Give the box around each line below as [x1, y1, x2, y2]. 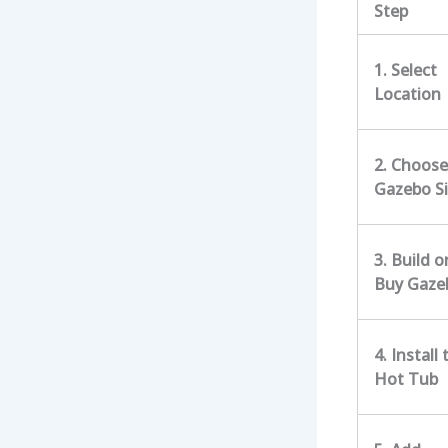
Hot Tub [374, 368, 438, 391]
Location [374, 83, 441, 106]
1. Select [374, 59, 437, 82]
